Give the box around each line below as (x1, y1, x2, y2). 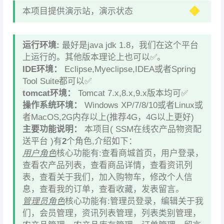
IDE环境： (22, 64, 62, 74)
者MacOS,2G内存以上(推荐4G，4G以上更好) (22, 112, 194, 122)
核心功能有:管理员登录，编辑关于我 (65, 196, 203, 206)
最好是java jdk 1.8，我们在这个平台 (59, 40, 198, 50)
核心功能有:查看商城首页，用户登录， (56, 148, 203, 158)
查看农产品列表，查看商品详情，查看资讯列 (22, 160, 192, 170)
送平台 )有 (22, 136, 62, 146)
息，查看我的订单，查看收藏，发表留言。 (22, 184, 184, 194)
